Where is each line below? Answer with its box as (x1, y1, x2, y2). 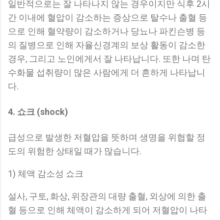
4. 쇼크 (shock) (8, 107, 68, 117)
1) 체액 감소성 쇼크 (8, 168, 83, 179)
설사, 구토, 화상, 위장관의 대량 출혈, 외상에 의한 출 (8, 191, 206, 202)
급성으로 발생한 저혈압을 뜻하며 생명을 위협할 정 (8, 132, 205, 143)
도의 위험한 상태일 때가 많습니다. (8, 146, 141, 157)
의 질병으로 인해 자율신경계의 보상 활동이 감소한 (8, 40, 205, 51)
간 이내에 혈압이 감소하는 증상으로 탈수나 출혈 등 (8, 12, 207, 23)
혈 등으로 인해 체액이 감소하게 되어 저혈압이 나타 (8, 205, 207, 216)
